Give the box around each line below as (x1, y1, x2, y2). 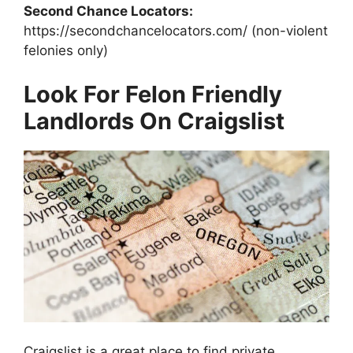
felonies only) (24, 43, 108, 59)
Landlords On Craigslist (24, 106, 284, 135)
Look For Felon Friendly (24, 80, 282, 108)
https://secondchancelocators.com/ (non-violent (24, 23, 328, 39)
